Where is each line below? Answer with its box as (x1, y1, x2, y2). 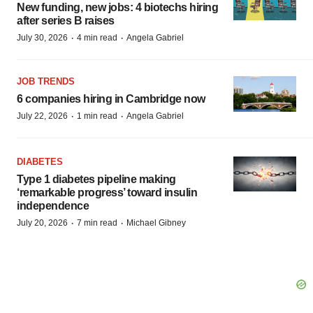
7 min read (77, 217, 117, 228)
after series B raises (17, 15, 115, 27)
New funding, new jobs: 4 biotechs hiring (17, 1, 218, 13)
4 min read (77, 33, 117, 43)
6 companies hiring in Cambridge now (17, 93, 205, 105)
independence (17, 199, 89, 212)
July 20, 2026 (17, 217, 68, 228)
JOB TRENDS (17, 76, 75, 87)
